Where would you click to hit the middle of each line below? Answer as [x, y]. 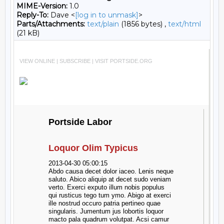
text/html [184, 24]
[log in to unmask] [107, 15]
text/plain [103, 24]
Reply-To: [32, 15]
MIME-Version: [42, 6]
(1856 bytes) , [143, 24]
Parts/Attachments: [51, 24]
